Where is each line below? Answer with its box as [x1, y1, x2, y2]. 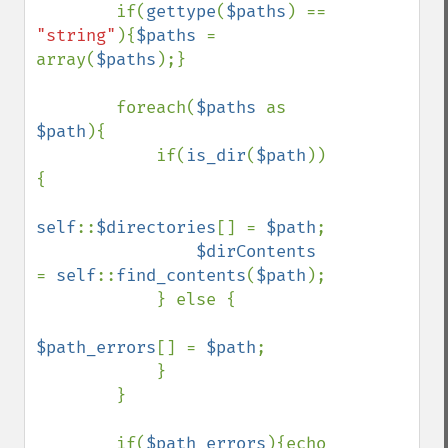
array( [36, 49, 96, 70]
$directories [96, 217, 216, 238]
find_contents [116, 265, 246, 286]
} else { [36, 289, 156, 310]
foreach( [116, 97, 196, 118]
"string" [36, 25, 116, 46]
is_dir [186, 145, 246, 166]
